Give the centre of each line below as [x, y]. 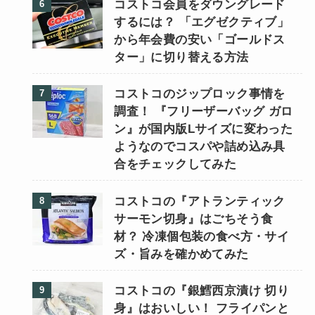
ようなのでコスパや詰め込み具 [200, 147]
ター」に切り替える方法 [181, 58]
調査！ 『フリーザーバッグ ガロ [204, 112]
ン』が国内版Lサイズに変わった [204, 129]
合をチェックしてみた [175, 165]
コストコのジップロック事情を [200, 94]
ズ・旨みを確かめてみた [181, 254]
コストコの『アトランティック [200, 201]
